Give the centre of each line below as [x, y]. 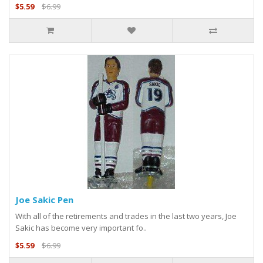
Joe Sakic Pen [44, 200]
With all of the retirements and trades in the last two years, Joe [126, 216]
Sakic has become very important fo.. [81, 228]
